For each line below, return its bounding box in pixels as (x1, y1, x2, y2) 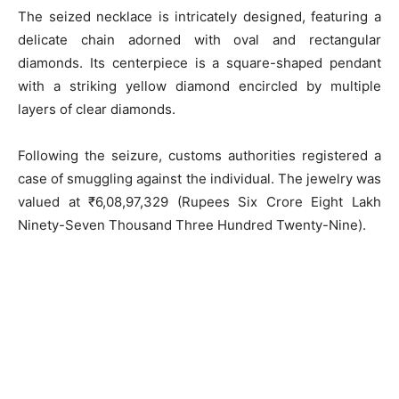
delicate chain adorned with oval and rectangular (18, 30, 381, 48)
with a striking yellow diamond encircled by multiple (18, 77, 381, 94)
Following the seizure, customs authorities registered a (18, 146, 381, 164)
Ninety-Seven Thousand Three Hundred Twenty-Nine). (18, 216, 366, 233)
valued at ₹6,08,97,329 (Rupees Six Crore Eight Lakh (18, 192, 381, 210)
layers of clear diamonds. (18, 100, 175, 118)
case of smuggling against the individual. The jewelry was (18, 169, 381, 187)
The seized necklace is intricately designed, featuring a (18, 7, 381, 25)
